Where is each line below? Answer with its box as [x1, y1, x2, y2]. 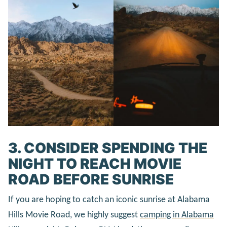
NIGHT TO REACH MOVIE [8, 155, 181, 173]
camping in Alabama [140, 210, 214, 220]
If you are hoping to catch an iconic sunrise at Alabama [8, 195, 210, 205]
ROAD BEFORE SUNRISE [8, 171, 174, 188]
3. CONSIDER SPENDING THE [8, 139, 207, 157]
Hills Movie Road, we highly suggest [8, 210, 140, 220]
